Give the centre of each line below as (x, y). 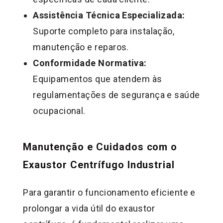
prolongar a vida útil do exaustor (89, 209)
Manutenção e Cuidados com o (100, 147)
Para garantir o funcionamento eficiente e (109, 193)
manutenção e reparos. (81, 47)
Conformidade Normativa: (90, 63)
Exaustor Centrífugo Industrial (99, 165)
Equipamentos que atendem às (98, 79)
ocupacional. (59, 111)
